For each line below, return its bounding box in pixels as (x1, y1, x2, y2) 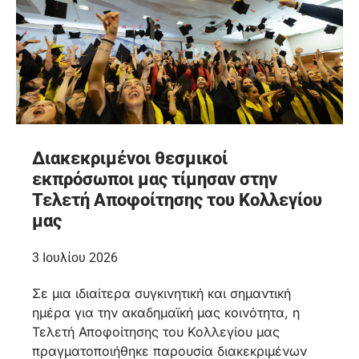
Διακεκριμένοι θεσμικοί (32, 148, 228, 169)
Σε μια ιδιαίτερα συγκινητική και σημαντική (32, 285, 291, 302)
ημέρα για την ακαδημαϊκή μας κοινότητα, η (32, 305, 300, 321)
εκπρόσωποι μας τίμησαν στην (32, 169, 277, 190)
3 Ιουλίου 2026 (32, 250, 118, 266)
